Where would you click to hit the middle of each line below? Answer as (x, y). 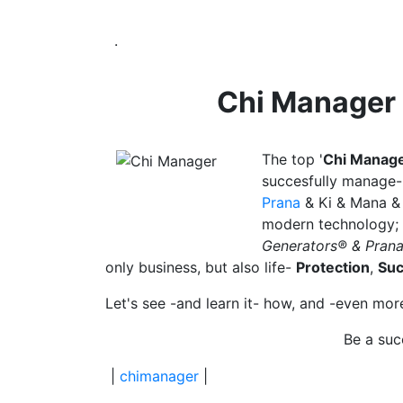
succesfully (302, 181)
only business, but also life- (201, 267)
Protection (333, 267)
